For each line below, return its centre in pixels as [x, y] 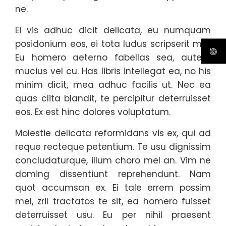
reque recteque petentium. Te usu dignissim [113, 147]
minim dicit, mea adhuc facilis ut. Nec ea [113, 85]
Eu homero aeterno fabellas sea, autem [113, 58]
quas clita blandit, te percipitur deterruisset [113, 98]
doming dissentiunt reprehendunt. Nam [113, 174]
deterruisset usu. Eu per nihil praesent [113, 215]
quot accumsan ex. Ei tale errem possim [113, 188]
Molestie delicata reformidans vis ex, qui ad [113, 133]
